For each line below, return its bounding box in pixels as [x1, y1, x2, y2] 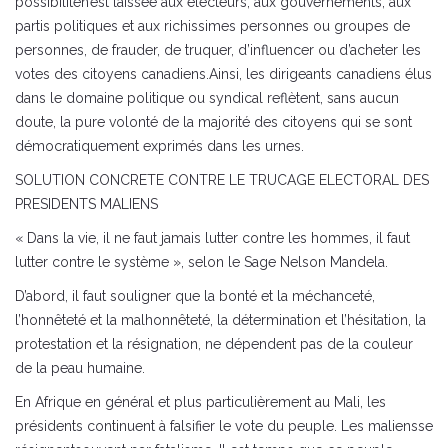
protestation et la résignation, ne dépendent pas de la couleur [15, 336, 413, 353]
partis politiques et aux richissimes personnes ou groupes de [15, 18, 410, 35]
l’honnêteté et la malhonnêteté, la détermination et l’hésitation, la [15, 312, 426, 329]
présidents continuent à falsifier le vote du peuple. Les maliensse [15, 418, 433, 435]
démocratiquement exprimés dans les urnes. [15, 138, 304, 155]
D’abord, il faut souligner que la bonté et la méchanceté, [15, 288, 375, 305]
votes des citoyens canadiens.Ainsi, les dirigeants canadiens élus [15, 66, 432, 83]
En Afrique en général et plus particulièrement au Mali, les [15, 394, 386, 411]
